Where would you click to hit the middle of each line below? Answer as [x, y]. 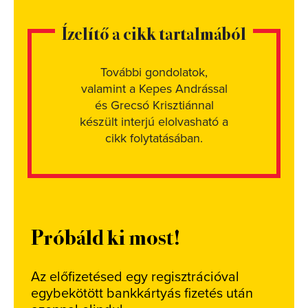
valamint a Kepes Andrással [154, 89]
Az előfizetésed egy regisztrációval [135, 277]
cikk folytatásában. [154, 138]
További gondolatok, [154, 72]
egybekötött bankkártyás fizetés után [142, 294]
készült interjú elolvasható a [154, 122]
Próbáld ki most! [106, 236]
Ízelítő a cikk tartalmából [154, 33]
